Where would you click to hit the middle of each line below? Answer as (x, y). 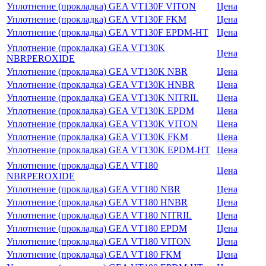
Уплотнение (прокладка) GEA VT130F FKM (96, 19)
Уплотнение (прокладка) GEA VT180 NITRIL (99, 215)
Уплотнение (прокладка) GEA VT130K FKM (97, 137)
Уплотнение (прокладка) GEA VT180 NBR (94, 189)
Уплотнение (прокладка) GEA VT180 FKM (94, 254)
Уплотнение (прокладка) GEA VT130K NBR (97, 71)
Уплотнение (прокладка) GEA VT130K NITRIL (103, 97)
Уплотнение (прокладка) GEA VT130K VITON (102, 123)
